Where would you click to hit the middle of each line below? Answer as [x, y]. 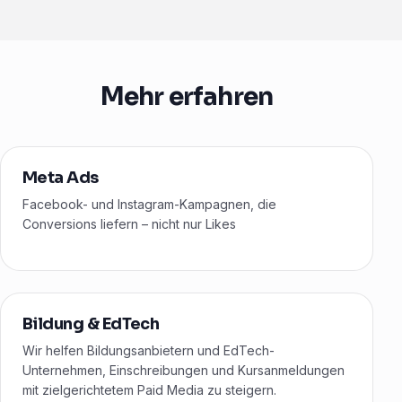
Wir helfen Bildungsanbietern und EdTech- [149, 351]
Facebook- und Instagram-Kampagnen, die [149, 205]
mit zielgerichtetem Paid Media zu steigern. [149, 390]
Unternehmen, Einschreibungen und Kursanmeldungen [184, 371]
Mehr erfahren [187, 97]
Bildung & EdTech [91, 324]
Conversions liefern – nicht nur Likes [129, 224]
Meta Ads [61, 178]
